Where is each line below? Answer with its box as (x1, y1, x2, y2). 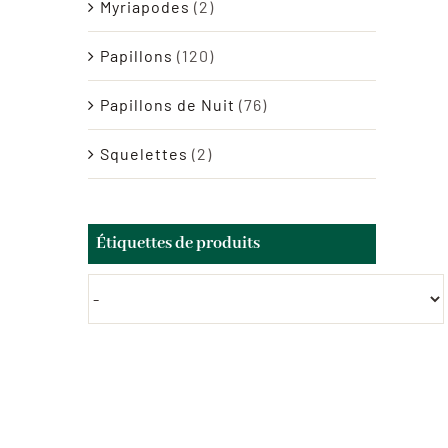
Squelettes (100, 143, 188, 163)
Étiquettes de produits (96, 232, 260, 254)
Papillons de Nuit (100, 94, 235, 114)
